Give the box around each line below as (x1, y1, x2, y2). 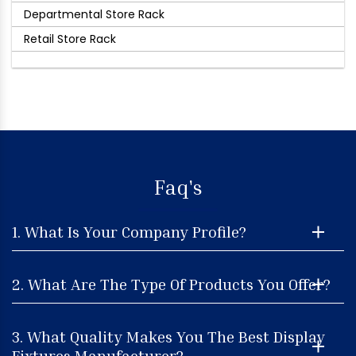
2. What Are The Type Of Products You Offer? (12, 273, 331, 293)
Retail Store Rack (24, 31, 116, 47)
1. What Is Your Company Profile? (12, 221, 246, 241)
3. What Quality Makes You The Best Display (12, 326, 325, 346)
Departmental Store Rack (24, 6, 164, 22)
